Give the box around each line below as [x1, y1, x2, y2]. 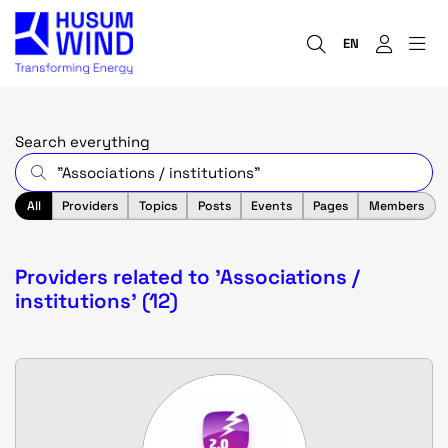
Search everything [15, 132, 150, 152]
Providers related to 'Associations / [15, 263, 360, 290]
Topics [138, 198, 177, 214]
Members [368, 198, 424, 214]
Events [251, 198, 293, 214]
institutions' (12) [15, 287, 178, 314]
